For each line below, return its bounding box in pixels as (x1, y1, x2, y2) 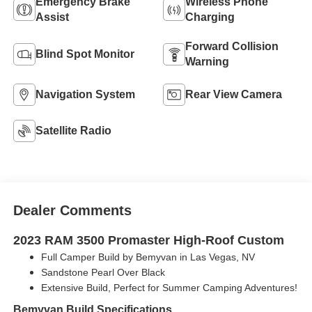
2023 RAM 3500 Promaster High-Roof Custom (13, 233, 284, 248)
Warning (185, 56, 229, 68)
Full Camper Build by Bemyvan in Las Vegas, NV (40, 251, 255, 263)
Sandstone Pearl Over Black (40, 267, 165, 279)
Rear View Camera (185, 88, 282, 100)
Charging (185, 11, 235, 23)
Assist (35, 11, 69, 23)
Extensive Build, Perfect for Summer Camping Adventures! (40, 282, 297, 294)
